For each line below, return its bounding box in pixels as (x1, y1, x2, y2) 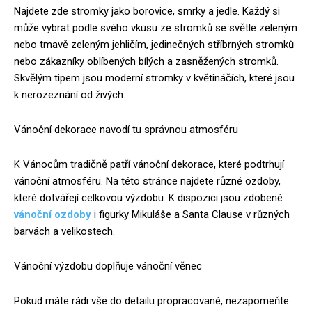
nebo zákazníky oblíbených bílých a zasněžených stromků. (14, 55, 279, 68)
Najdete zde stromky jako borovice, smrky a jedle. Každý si (14, 5, 280, 18)
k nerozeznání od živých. (14, 88, 125, 102)
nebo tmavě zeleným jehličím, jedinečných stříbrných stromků (14, 38, 294, 52)
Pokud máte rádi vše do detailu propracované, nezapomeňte (14, 295, 289, 308)
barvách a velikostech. (14, 225, 115, 238)
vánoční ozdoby (14, 208, 91, 221)
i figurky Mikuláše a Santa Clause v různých (91, 208, 290, 221)
